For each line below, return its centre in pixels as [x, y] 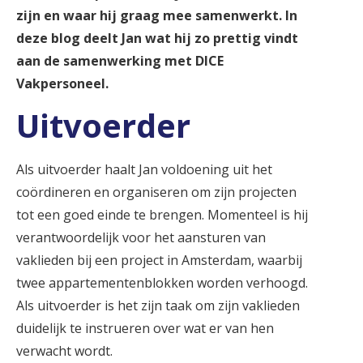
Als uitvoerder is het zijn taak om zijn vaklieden [158, 306]
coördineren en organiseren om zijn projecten [156, 192]
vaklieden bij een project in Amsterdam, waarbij [159, 261]
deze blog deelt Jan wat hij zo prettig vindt [157, 38]
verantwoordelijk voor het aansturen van [141, 238]
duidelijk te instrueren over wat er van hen [145, 329]
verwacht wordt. [64, 351]
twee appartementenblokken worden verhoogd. [162, 283]
